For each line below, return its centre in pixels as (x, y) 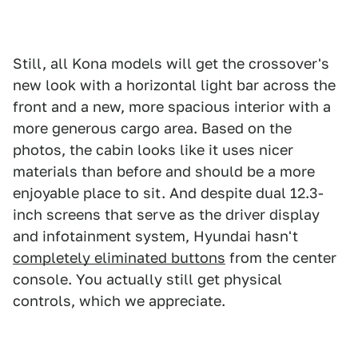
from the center (281, 258)
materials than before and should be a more (164, 172)
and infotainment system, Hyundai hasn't (155, 237)
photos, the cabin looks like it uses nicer (153, 150)
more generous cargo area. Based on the (152, 129)
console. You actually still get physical (147, 280)
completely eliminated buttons (119, 258)
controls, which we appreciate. (119, 301)
